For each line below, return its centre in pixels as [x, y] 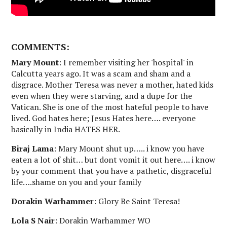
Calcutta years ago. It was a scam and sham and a [101, 74]
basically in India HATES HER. [66, 129]
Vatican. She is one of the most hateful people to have [110, 107]
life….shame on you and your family [77, 182]
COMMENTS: [41, 47]
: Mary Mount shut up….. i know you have [129, 149]
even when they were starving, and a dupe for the [102, 96]
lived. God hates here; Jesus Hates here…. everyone [104, 118]
